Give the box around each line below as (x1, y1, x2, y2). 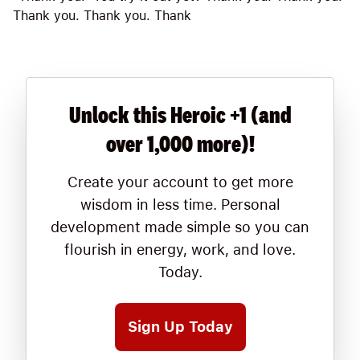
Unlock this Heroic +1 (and (68, 101, 292, 128)
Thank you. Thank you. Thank (13, 8, 191, 23)
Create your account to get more (67, 174, 293, 190)
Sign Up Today (127, 318, 233, 335)
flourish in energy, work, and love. (64, 241, 296, 258)
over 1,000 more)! (105, 130, 255, 157)
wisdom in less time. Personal (80, 196, 280, 213)
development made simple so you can (51, 219, 309, 235)
